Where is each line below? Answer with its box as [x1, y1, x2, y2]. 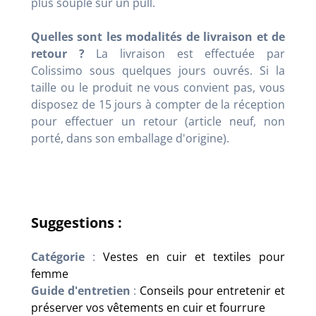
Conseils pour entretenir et [140, 282, 286, 298]
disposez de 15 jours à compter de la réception [31, 96, 285, 112]
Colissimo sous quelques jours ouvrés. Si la [31, 62, 285, 78]
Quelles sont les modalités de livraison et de [31, 28, 285, 44]
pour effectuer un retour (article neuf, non [31, 113, 285, 129]
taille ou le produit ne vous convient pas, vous [31, 79, 285, 95]
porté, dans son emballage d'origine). [31, 130, 229, 146]
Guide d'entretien [31, 282, 130, 298]
